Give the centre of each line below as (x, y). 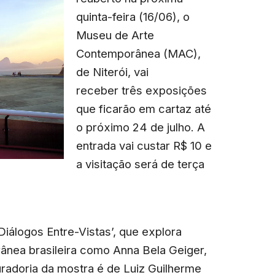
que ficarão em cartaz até (144, 109)
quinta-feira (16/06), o (133, 17)
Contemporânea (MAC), (139, 54)
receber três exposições (142, 91)
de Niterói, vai (113, 72)
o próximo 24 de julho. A (141, 127)
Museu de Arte (115, 35)
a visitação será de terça (141, 164)
